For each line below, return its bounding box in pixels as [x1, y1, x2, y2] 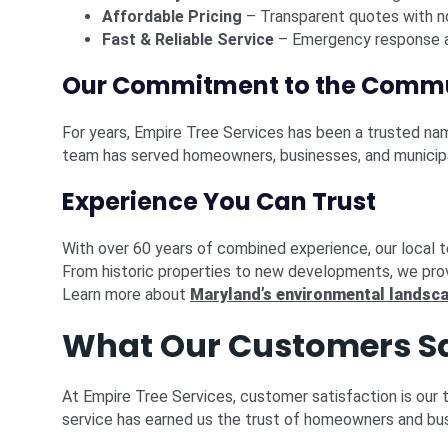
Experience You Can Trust [62, 185, 376, 218]
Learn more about [62, 285, 190, 304]
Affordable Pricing [102, 7, 242, 26]
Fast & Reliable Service [102, 30, 274, 49]
